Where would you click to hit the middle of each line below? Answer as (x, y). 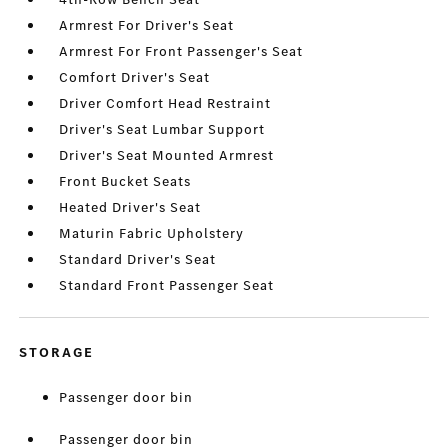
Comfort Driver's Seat (135, 78)
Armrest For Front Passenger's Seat (181, 52)
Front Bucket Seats (125, 182)
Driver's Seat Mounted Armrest (167, 156)
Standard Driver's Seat (138, 260)
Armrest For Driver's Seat (147, 26)
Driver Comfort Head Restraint (165, 104)
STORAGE (57, 353)
